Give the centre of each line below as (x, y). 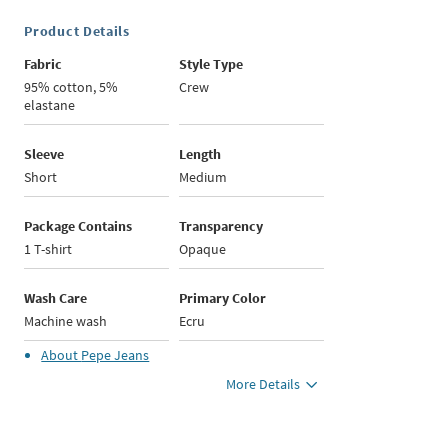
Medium (203, 177)
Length (200, 154)
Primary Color (223, 298)
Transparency (221, 226)
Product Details (77, 31)
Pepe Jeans (115, 355)
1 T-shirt (48, 249)
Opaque (203, 249)
